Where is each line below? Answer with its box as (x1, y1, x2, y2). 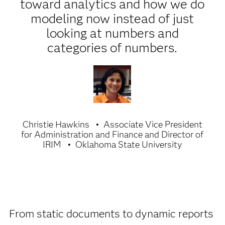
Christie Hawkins (22, 119, 89, 130)
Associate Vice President (103, 119, 202, 130)
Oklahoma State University (75, 139, 182, 150)
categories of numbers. (47, 40, 178, 56)
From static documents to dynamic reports (9, 207, 213, 220)
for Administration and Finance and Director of (21, 129, 204, 140)
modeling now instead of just (31, 11, 194, 27)
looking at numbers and (46, 25, 179, 41)
